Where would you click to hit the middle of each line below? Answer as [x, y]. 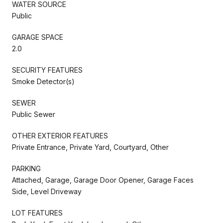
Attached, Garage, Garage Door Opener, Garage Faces [103, 180]
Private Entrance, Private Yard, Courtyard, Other [90, 147]
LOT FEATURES [37, 213]
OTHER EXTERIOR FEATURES [60, 135]
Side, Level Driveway [47, 191]
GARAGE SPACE [38, 37]
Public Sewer [34, 114]
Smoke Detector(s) [43, 81]
